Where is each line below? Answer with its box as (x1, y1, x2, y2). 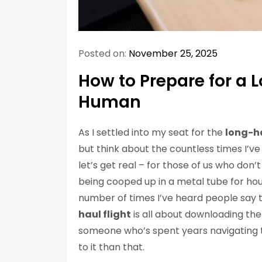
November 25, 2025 (129, 47, 218, 61)
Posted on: (78, 47, 129, 61)
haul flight (78, 208, 131, 222)
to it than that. (78, 240, 144, 254)
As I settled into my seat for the (78, 126, 225, 140)
